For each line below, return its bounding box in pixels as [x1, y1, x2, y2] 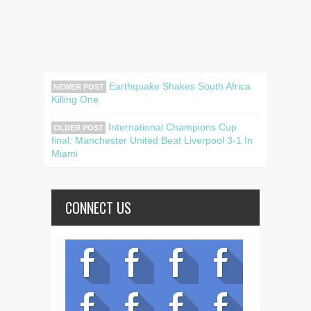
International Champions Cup [106, 121, 237, 133]
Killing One [51, 94, 99, 106]
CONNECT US [65, 197, 131, 219]
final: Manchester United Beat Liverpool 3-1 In [51, 135, 253, 146]
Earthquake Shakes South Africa [106, 81, 251, 92]
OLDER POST [53, 124, 103, 133]
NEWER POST [53, 83, 104, 92]
